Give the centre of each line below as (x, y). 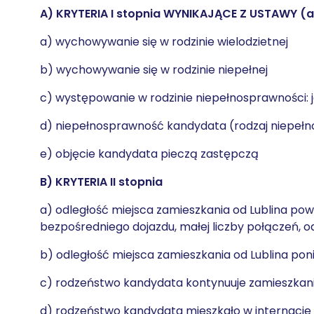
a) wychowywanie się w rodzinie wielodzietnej (164, 42)
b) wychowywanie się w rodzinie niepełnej (154, 70)
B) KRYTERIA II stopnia (101, 182)
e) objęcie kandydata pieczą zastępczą (149, 154)
